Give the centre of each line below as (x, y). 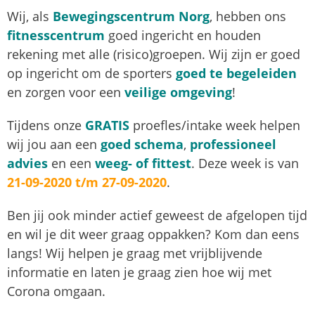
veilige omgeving (178, 92)
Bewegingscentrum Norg (131, 16)
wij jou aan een (54, 144)
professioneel (233, 144)
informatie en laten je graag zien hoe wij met (139, 272)
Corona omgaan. (56, 291)
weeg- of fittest (143, 163)
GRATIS (107, 125)
